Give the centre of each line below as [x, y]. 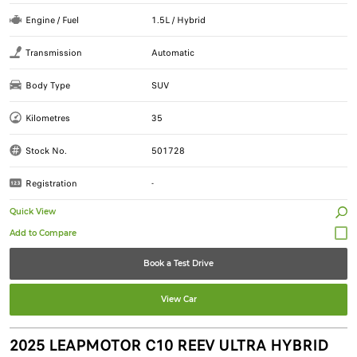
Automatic [173, 52]
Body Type [48, 85]
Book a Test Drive [178, 263]
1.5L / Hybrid [179, 20]
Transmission [54, 52]
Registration [51, 183]
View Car [178, 299]
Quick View [33, 211]
